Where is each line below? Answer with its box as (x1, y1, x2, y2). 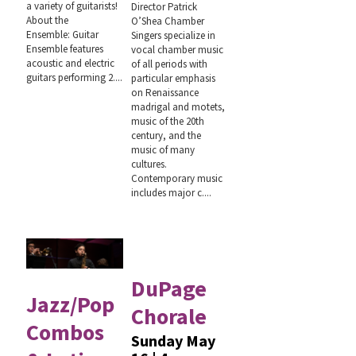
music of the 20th (131, 114, 205, 128)
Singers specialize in (131, 28, 216, 42)
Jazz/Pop (26, 289, 114, 319)
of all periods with (131, 56, 208, 71)
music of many (131, 142, 195, 157)
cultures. (131, 157, 168, 171)
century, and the (131, 128, 202, 142)
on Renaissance (131, 85, 199, 99)
